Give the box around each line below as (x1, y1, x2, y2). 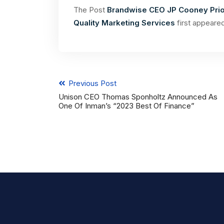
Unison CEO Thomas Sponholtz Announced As (58, 92, 217, 101)
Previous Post (66, 78, 116, 88)
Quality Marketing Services (73, 18, 177, 27)
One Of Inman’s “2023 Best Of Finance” (58, 101, 194, 110)
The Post (73, 5, 107, 14)
